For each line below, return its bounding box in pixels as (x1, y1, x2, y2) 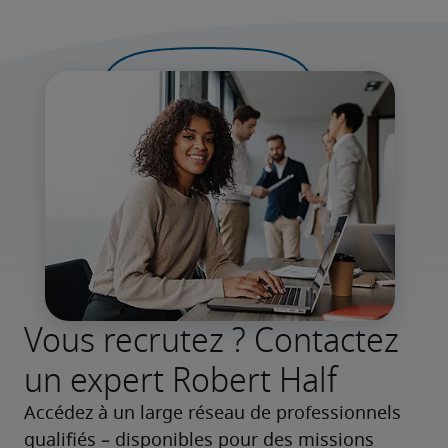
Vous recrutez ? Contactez (24, 315, 399, 366)
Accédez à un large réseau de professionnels (24, 405, 401, 423)
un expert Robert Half (24, 355, 337, 406)
